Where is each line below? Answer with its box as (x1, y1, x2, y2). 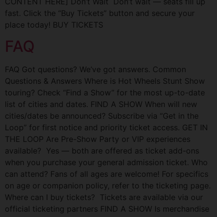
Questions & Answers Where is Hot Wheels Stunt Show (5, 76, 205, 86)
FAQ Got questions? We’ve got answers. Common (5, 64, 186, 75)
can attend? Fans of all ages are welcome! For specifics (5, 169, 208, 179)
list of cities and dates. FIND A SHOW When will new (5, 99, 197, 109)
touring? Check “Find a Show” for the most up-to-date (5, 88, 205, 98)
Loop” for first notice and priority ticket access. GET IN (5, 123, 208, 133)
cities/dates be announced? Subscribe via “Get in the (5, 111, 199, 121)
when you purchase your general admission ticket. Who (5, 157, 208, 168)
